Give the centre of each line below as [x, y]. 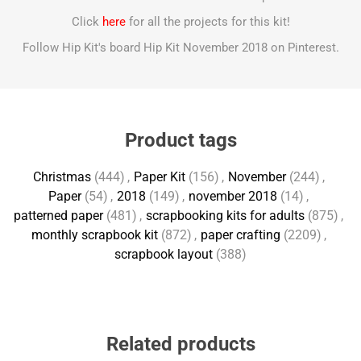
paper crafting [240, 235]
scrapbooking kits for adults [225, 216]
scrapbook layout [164, 254]
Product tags [180, 140]
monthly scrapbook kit [94, 235]
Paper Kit [159, 177]
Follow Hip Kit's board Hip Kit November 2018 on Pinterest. [180, 48]
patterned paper [58, 216]
